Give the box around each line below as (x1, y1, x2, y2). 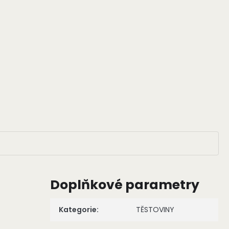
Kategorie (59, 204, 97, 215)
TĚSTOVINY (136, 204, 175, 215)
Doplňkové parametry (50, 176, 200, 194)
